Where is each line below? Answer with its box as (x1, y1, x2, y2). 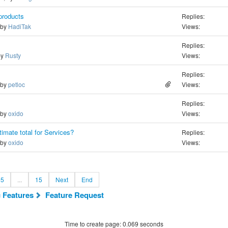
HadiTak (8, 22, 31, 31)
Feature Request (45, 189, 104, 201)
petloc (8, 80, 25, 89)
